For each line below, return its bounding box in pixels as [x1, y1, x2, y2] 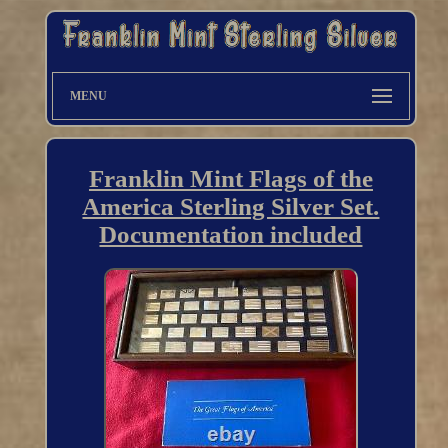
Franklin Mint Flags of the [88, 165, 373, 193]
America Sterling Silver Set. [82, 193, 380, 221]
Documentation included [99, 221, 363, 249]
